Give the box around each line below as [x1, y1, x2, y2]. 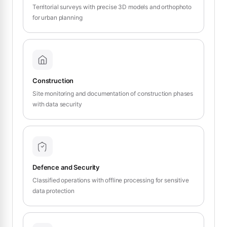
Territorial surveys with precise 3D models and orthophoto [32, 3, 192, 11]
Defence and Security [32, 163, 100, 171]
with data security [32, 100, 82, 108]
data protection [32, 186, 74, 195]
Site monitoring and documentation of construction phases [32, 89, 194, 97]
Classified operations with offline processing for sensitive [32, 176, 189, 184]
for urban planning [32, 13, 83, 21]
